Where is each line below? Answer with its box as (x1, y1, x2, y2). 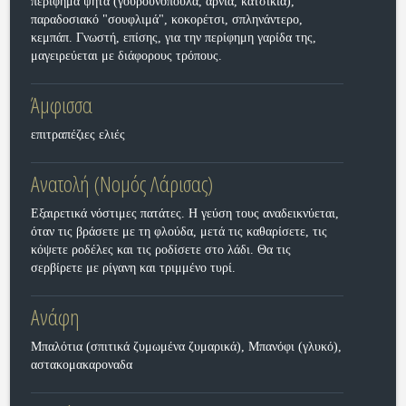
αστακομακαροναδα (30, 358, 132, 372)
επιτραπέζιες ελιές (30, 128, 125, 141)
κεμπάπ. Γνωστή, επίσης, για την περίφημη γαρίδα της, (30, 31, 316, 44)
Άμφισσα (30, 90, 92, 120)
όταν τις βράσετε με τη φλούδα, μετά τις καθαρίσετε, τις (30, 225, 327, 238)
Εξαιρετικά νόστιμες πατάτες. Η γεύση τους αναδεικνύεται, (30, 207, 339, 220)
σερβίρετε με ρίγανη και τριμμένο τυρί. (30, 261, 236, 275)
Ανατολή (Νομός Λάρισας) (30, 169, 213, 198)
